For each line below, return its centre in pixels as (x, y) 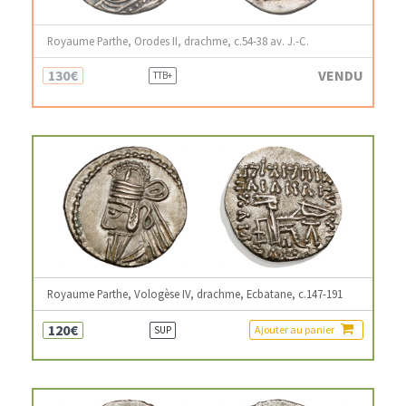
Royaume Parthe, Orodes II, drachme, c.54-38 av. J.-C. (178, 41)
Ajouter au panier (295, 329)
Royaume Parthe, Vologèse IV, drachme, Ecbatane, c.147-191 (195, 294)
